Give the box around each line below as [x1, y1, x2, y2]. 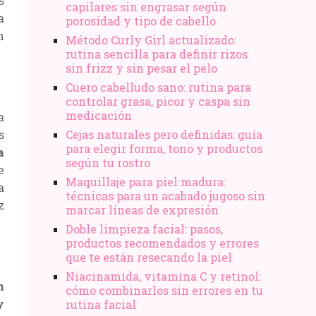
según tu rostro [66, 154, 150, 170]
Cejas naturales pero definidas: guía [66, 126, 262, 142]
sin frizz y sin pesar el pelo [66, 60, 217, 75]
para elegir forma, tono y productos [66, 140, 262, 156]
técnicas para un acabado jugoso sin [66, 188, 265, 203]
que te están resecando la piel [66, 249, 232, 265]
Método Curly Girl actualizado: [66, 32, 236, 47]
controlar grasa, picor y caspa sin [66, 93, 250, 109]
